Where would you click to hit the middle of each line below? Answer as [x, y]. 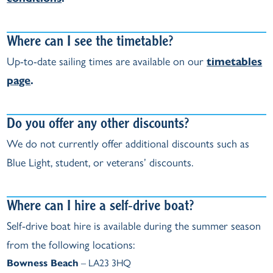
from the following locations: [71, 245]
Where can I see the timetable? [90, 43]
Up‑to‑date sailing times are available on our [107, 62]
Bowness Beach [43, 263]
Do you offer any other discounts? [98, 125]
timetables [235, 62]
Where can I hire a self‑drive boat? [101, 207]
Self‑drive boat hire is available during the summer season [134, 226]
